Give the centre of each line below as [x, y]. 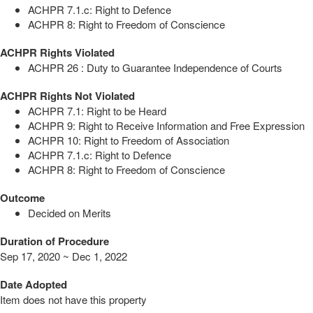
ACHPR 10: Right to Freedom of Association [129, 140]
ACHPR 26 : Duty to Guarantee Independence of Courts [155, 68]
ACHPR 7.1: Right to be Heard [97, 111]
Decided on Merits [70, 213]
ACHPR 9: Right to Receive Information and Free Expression [166, 126]
